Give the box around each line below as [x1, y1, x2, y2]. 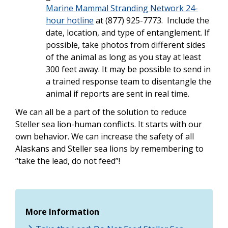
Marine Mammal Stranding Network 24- [46, 3, 198, 14]
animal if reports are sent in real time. [46, 88, 189, 100]
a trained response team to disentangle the [46, 76, 211, 88]
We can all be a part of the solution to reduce [15, 106, 187, 118]
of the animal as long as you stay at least [46, 51, 201, 63]
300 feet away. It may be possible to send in [46, 64, 211, 75]
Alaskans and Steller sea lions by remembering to [15, 143, 204, 155]
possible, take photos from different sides [46, 39, 206, 51]
